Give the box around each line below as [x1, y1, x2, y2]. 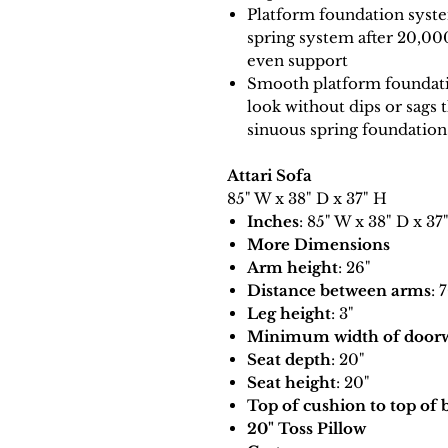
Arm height [247, 258, 338, 278]
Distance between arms [247, 281, 431, 301]
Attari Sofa [227, 166, 312, 186]
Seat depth [247, 350, 331, 370]
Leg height [247, 304, 331, 324]
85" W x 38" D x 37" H [227, 189, 387, 209]
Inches [247, 212, 299, 232]
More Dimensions [247, 235, 390, 255]
